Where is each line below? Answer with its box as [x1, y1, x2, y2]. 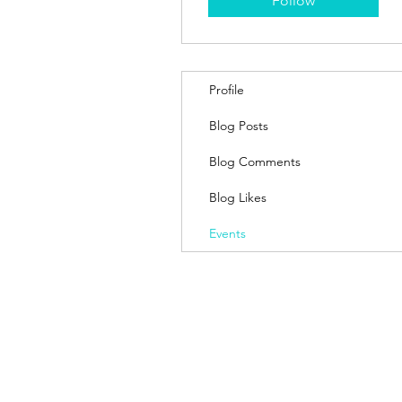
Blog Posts [209, 118, 268, 134]
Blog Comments [209, 153, 301, 170]
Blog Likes [209, 189, 267, 205]
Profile [209, 82, 244, 98]
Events [209, 225, 246, 241]
